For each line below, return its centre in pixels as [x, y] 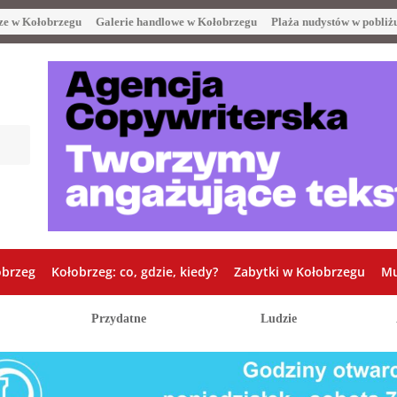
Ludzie [278, 318]
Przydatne [119, 318]
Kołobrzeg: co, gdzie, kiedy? [135, 271]
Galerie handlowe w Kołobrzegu [176, 22]
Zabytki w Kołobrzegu [300, 271]
